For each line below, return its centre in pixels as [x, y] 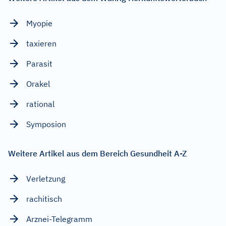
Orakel [38, 84]
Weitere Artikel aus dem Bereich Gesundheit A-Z [97, 154]
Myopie [39, 23]
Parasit [39, 64]
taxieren [41, 44]
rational [40, 104]
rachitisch [44, 199]
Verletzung [46, 179]
